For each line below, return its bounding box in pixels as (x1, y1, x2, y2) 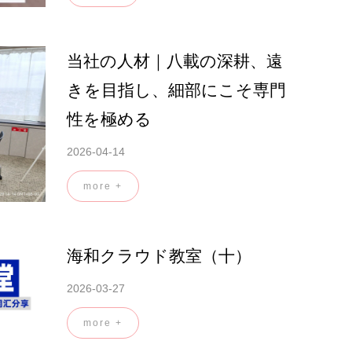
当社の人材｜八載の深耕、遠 (67, 52, 283, 70)
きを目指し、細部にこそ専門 (67, 81, 286, 99)
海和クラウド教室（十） (67, 247, 251, 266)
